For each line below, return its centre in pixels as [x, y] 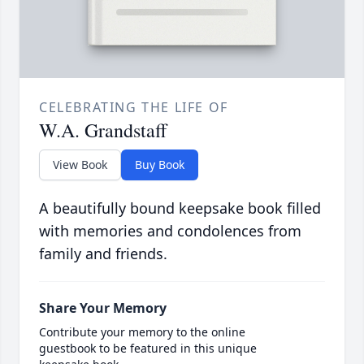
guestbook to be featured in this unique [148, 349]
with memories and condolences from [170, 231]
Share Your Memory [103, 308]
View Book [80, 165]
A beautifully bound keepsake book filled [180, 208]
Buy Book [160, 165]
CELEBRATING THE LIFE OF [134, 108]
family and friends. [103, 254]
